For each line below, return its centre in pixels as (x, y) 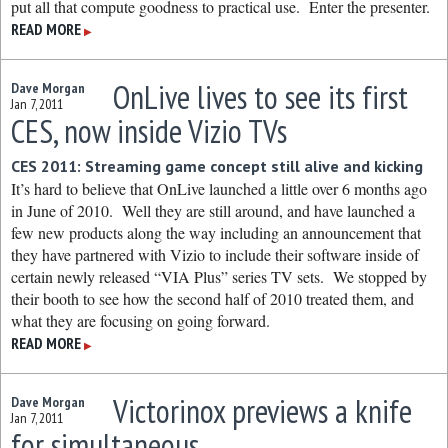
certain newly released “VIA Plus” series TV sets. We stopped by (219, 276)
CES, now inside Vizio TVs (149, 131)
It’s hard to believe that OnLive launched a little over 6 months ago (219, 188)
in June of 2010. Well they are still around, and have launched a (213, 210)
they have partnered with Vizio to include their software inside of (215, 254)
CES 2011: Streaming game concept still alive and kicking (217, 166)
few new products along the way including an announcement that (216, 232)
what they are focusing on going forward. (140, 320)
